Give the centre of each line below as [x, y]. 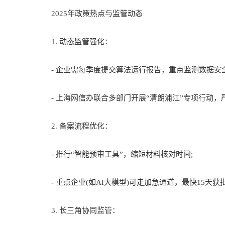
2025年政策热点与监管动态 [89, 14]
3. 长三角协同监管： [78, 210]
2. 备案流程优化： [74, 126]
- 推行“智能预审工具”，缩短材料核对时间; [115, 154]
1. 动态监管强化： [74, 42]
